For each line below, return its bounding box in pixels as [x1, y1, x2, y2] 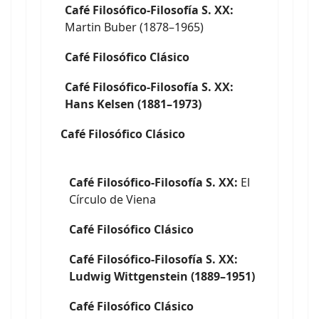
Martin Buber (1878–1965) [65, 19, 204, 35]
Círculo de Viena [69, 192, 156, 207]
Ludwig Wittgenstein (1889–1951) [69, 268, 255, 284]
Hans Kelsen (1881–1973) [65, 96, 202, 112]
